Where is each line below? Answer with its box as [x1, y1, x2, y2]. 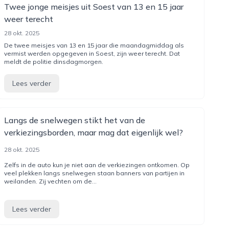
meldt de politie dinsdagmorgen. [4, 58, 103, 65]
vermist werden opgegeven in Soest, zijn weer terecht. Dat [4, 50, 180, 57]
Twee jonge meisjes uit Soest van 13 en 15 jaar [4, 2, 184, 12]
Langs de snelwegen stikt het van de [4, 115, 145, 125]
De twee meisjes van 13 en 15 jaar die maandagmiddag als [4, 41, 184, 49]
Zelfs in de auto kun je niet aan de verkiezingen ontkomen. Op [4, 161, 190, 169]
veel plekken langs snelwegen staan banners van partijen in [4, 169, 185, 177]
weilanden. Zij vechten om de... [4, 177, 97, 185]
